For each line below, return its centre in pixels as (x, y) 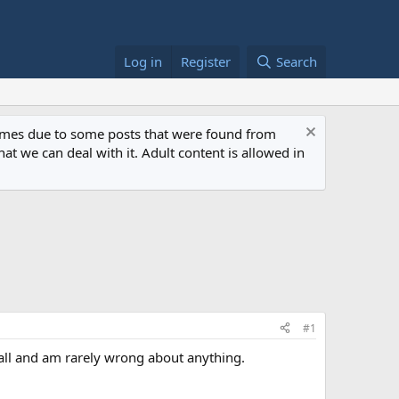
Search (297, 61)
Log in (143, 61)
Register (206, 61)
